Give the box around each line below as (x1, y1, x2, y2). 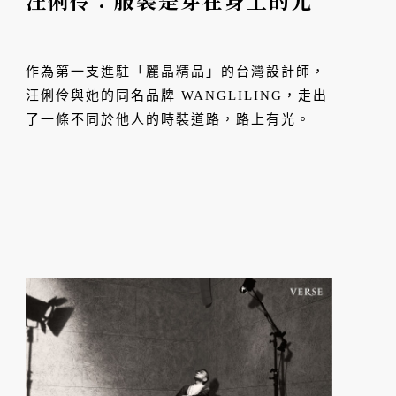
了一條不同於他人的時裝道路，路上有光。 (26, 112, 312, 127)
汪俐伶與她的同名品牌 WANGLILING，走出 (26, 88, 329, 103)
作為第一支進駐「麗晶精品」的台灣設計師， (26, 65, 327, 80)
